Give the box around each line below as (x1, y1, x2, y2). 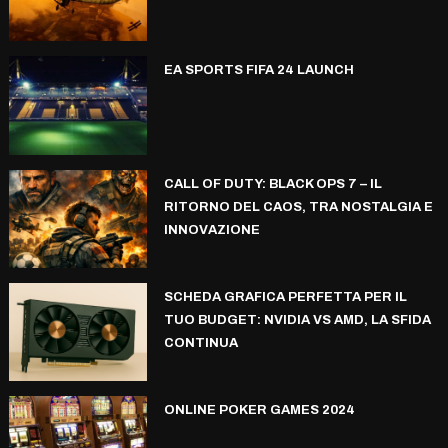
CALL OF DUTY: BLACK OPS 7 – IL (163, 176, 382, 191)
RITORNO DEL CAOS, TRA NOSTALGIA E (163, 199, 433, 214)
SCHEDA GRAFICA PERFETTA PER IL (163, 290, 407, 304)
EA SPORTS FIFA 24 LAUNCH (163, 63, 354, 78)
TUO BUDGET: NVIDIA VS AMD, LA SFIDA (163, 313, 431, 327)
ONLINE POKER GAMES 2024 (163, 403, 355, 418)
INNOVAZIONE (163, 222, 260, 237)
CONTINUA (163, 336, 238, 350)
